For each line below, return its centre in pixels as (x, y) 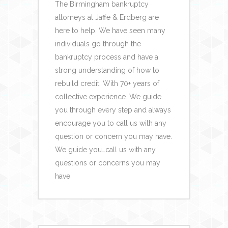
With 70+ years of (131, 83)
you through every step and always (113, 110)
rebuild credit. (79, 83)
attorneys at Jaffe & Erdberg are (107, 17)
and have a (139, 57)
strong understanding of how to (107, 70)
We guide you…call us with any (105, 149)
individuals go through (93, 44)
